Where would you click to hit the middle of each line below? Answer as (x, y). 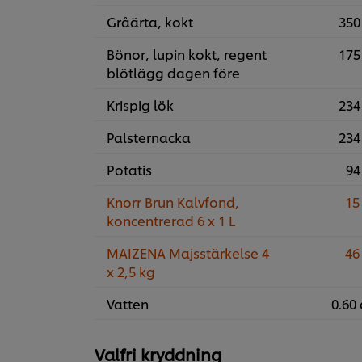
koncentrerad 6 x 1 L (171, 221)
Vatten (128, 304)
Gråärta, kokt (150, 22)
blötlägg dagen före (173, 73)
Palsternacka (149, 137)
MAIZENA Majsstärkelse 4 (188, 253)
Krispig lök (140, 105)
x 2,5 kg (131, 271)
